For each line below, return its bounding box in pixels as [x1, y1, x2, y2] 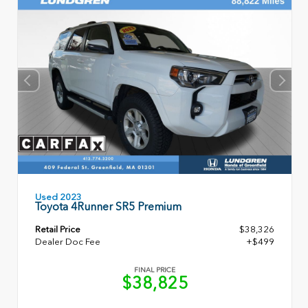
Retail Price [35, 224, 80, 235]
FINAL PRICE [134, 266, 175, 275]
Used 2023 [35, 192, 82, 203]
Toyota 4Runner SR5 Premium [35, 200, 181, 214]
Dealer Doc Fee [35, 236, 100, 247]
